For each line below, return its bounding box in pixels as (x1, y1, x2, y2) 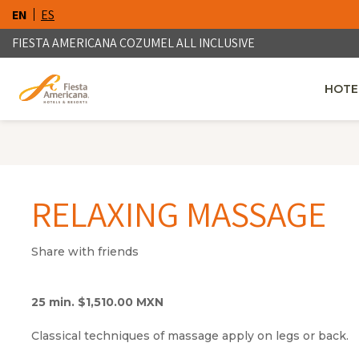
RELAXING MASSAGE (31, 190, 326, 237)
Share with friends (31, 244, 139, 259)
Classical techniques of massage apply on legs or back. (31, 329, 349, 343)
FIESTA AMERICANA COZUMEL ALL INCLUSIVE (12, 34, 255, 51)
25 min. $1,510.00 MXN (31, 295, 163, 309)
